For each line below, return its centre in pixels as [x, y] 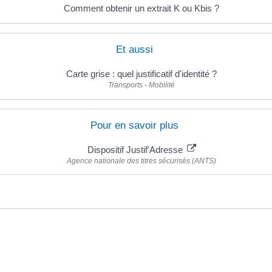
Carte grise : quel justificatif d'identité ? [141, 74]
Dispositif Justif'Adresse [136, 149]
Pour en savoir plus [134, 125]
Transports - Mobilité [141, 85]
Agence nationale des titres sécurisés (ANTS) [141, 161]
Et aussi [134, 50]
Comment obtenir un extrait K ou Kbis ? [141, 8]
